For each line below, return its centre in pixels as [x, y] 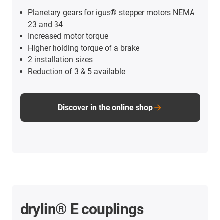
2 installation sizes [60, 59]
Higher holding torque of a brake [83, 48]
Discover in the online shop [105, 107]
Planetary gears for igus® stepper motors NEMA [111, 12]
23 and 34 [45, 24]
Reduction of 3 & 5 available [76, 71]
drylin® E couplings [82, 209]
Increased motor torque [68, 36]
